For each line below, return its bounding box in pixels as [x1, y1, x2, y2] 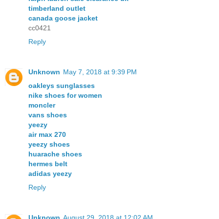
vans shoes [28, 110, 67, 119]
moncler [28, 101, 55, 109]
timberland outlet [28, 4, 86, 12]
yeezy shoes [28, 140, 70, 148]
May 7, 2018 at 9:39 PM [63, 67, 137, 76]
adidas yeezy [28, 169, 72, 177]
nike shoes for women [28, 91, 102, 99]
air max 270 [28, 130, 66, 138]
